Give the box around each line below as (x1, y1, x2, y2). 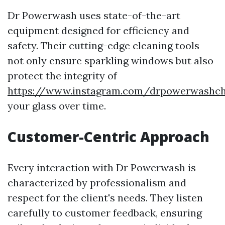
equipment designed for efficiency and (8, 24, 189, 37)
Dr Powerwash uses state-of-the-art (8, 9, 180, 22)
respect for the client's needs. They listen (8, 191, 203, 204)
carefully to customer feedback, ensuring (8, 206, 202, 219)
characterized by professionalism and (8, 176, 186, 189)
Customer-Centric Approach (8, 127, 209, 146)
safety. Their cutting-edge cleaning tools (8, 39, 199, 52)
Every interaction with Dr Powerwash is (8, 161, 196, 174)
